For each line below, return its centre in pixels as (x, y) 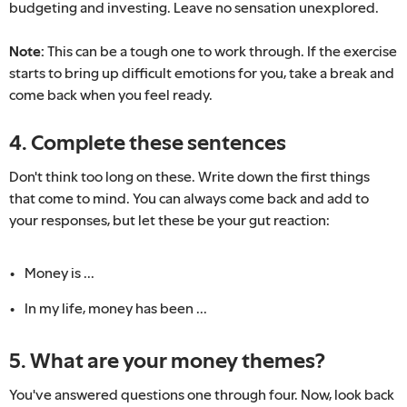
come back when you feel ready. (111, 94)
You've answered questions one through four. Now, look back (202, 394)
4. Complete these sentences (148, 142)
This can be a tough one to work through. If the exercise (221, 50)
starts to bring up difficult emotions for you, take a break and (202, 72)
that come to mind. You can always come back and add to (189, 198)
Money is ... (60, 272)
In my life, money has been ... (116, 308)
